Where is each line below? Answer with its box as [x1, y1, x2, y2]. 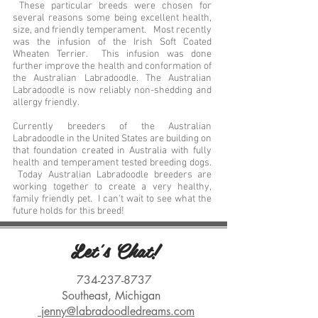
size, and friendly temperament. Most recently [13, 24, 212, 36]
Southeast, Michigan [61, 288, 168, 303]
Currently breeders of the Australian [13, 121, 212, 133]
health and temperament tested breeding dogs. [13, 157, 212, 169]
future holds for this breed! [13, 205, 124, 217]
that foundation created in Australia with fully [13, 145, 212, 157]
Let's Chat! [70, 234, 158, 265]
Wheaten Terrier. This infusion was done [13, 48, 212, 60]
